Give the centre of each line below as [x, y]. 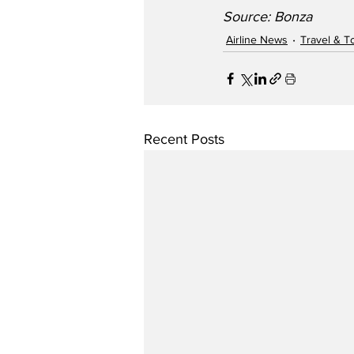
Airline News [257, 39]
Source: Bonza [267, 17]
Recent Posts [184, 139]
